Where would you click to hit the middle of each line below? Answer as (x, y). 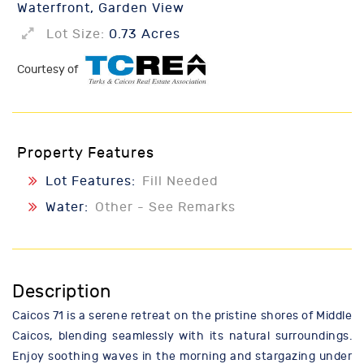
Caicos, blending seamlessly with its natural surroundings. (182, 336)
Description (62, 292)
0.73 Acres (143, 34)
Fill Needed (180, 182)
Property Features (86, 154)
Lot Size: (76, 34)
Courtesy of (49, 70)
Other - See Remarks (165, 208)
